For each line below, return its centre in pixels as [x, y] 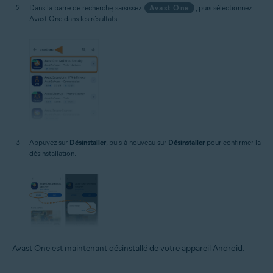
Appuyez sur [49, 142]
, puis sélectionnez [223, 8]
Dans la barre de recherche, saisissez [86, 8]
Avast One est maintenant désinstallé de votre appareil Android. [129, 248]
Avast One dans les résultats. [74, 19]
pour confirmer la [233, 142]
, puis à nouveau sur [137, 142]
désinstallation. [53, 153]
